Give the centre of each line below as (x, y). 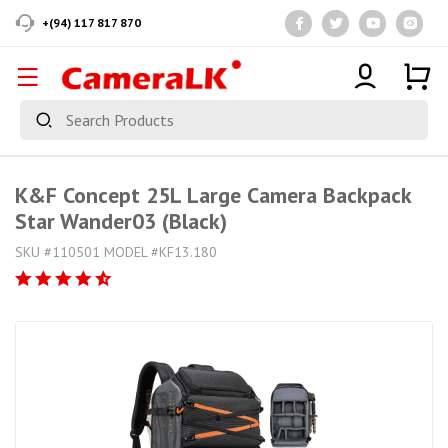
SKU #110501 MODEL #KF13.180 (116, 252)
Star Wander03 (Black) (121, 221)
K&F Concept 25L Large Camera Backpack (213, 195)
